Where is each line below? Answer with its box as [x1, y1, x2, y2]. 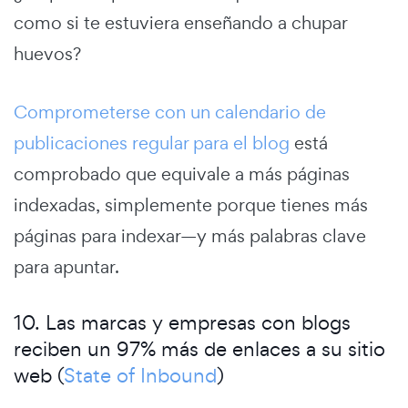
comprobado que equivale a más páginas [14, 161, 350, 186]
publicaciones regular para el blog [14, 130, 290, 155]
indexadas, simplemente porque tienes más [14, 192, 368, 217]
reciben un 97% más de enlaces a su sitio [14, 335, 385, 362]
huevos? [14, 41, 81, 66]
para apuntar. [14, 254, 119, 279]
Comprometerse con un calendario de [14, 99, 326, 124]
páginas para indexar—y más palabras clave [14, 223, 366, 248]
